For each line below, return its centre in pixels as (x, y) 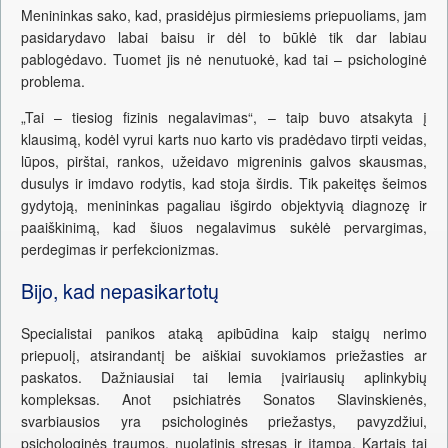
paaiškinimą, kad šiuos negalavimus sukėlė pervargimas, (224, 227)
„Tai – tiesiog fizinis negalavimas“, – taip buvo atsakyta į (224, 117)
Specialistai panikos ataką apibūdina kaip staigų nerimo (224, 332)
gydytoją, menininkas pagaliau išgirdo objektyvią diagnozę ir (224, 205)
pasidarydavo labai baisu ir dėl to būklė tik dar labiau (224, 37)
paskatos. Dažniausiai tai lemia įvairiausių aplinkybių (224, 376)
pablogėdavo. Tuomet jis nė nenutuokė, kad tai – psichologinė (224, 59)
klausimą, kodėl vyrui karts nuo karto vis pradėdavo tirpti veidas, (224, 139)
